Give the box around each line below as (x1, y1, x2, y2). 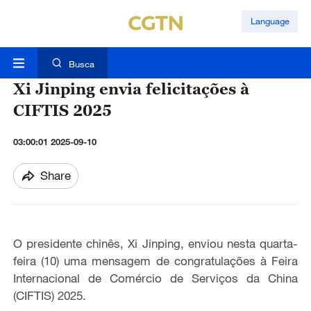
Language (250, 15, 289, 27)
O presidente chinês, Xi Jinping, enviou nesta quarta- (12, 236, 299, 251)
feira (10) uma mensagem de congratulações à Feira (12, 253, 299, 269)
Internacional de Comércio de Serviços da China (12, 271, 299, 286)
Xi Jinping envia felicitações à (12, 79, 249, 99)
